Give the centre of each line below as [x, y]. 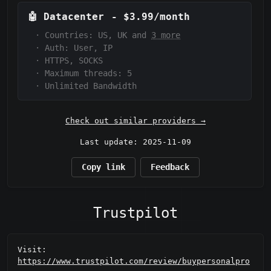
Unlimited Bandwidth [91, 86]
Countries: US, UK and [98, 35]
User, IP [93, 48]
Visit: [32, 249]
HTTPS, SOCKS [74, 61]
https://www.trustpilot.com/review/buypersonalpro [134, 261]
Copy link [103, 167]
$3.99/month [157, 17]
